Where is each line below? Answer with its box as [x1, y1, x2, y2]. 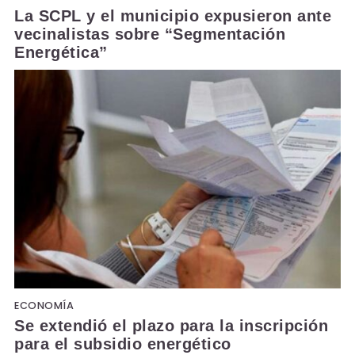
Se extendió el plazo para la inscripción [14, 317, 328, 335]
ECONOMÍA [14, 299, 74, 313]
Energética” [14, 44, 108, 62]
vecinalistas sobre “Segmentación [14, 25, 285, 44]
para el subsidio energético [14, 335, 231, 353]
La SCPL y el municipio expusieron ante [14, 7, 331, 25]
